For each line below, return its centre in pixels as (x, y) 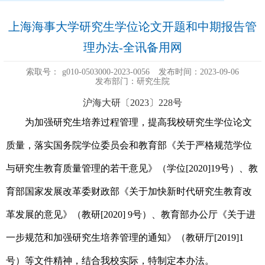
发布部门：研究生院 (132, 82)
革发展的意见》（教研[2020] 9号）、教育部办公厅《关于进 (131, 215)
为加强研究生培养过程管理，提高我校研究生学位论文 (138, 122)
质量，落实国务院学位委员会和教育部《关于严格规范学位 (129, 146)
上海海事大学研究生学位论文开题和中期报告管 (132, 27)
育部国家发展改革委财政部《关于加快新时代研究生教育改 (129, 192)
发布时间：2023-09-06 (199, 72)
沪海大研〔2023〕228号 (132, 103)
